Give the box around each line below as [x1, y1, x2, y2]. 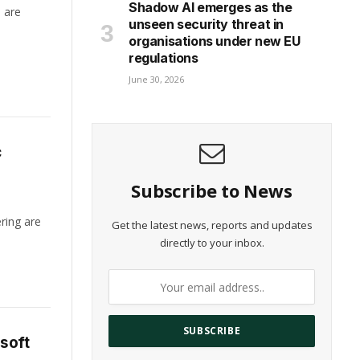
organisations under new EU [129, 33, 301, 50]
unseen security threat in [129, 16, 284, 33]
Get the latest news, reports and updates [111, 218, 313, 233]
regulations [129, 50, 198, 67]
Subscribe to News [131, 178, 292, 203]
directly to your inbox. [159, 235, 264, 251]
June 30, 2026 [129, 73, 184, 86]
